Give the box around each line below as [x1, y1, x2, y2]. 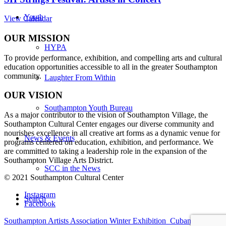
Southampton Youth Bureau [44, 103, 133, 112]
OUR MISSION [4, 33, 70, 43]
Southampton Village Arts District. [4, 156, 114, 165]
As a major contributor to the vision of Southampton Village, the [4, 110, 208, 120]
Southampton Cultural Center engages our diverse [4, 120, 162, 129]
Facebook [24, 199, 55, 208]
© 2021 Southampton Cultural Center [4, 173, 124, 182]
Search [24, 194, 46, 203]
